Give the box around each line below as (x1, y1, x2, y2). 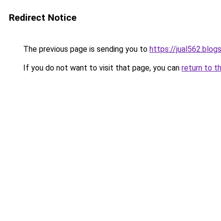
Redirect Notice (9, 12, 76, 23)
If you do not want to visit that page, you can (21, 63, 182, 73)
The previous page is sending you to (21, 44, 149, 54)
